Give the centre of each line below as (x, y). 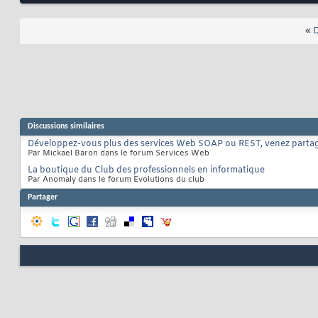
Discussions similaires (66, 127)
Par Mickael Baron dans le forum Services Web (119, 154)
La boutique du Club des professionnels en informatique (146, 171)
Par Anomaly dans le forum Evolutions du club (116, 180)
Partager (43, 198)
